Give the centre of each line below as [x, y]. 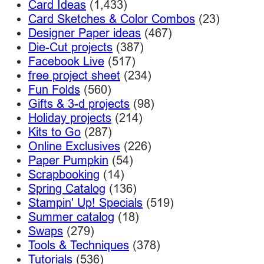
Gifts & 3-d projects [79, 103]
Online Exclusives [74, 146]
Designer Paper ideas [85, 32]
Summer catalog [71, 216]
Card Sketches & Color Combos [112, 18]
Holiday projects [70, 117]
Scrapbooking [64, 174]
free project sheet [74, 75]
